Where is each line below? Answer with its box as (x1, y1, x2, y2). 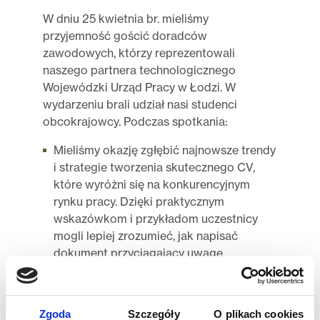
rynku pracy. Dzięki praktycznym (54, 194, 224, 209)
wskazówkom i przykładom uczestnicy (54, 211, 258, 226)
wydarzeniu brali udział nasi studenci (43, 96, 237, 111)
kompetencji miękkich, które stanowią (54, 304, 256, 319)
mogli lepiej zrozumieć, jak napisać (54, 228, 238, 243)
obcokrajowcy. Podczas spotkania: (43, 114, 228, 129)
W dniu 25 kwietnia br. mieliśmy (43, 11, 209, 26)
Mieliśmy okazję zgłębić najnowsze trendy (54, 142, 276, 157)
